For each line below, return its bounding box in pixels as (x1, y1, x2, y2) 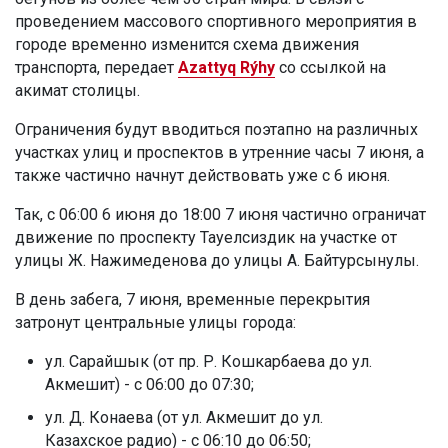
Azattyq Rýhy (178, 57, 275, 77)
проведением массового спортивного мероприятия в (15, 11, 417, 31)
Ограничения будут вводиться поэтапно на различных (15, 119, 418, 139)
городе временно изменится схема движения (15, 34, 359, 54)
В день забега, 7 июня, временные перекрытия (15, 289, 370, 309)
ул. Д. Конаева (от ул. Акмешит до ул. (45, 407, 323, 427)
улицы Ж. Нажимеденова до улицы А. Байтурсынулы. (15, 250, 419, 270)
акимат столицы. (15, 80, 140, 100)
